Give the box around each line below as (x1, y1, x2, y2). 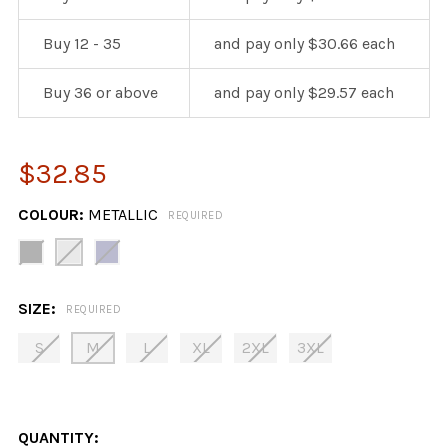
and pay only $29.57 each (214, 83, 394, 103)
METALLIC (88, 205, 158, 225)
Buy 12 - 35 (43, 34, 121, 54)
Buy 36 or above (43, 83, 158, 103)
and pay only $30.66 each (214, 34, 395, 54)
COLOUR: (18, 205, 88, 225)
